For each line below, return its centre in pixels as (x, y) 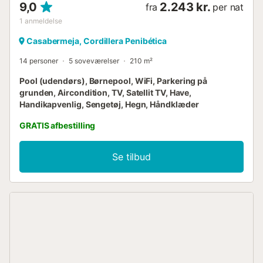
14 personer (39, 60)
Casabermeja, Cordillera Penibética (97, 41)
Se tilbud (131, 156)
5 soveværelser (94, 60)
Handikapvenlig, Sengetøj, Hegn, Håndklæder (109, 104)
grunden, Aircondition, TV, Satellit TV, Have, (106, 92)
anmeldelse (43, 21)
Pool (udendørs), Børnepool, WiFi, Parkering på (114, 80)
